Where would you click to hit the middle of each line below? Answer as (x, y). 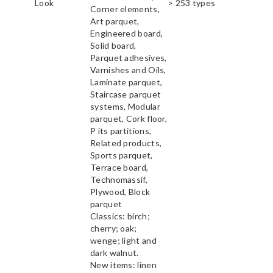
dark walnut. (115, 253)
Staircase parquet (126, 94)
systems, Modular (125, 107)
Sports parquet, (122, 155)
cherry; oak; (114, 229)
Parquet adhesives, (129, 58)
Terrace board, (119, 168)
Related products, (126, 143)
